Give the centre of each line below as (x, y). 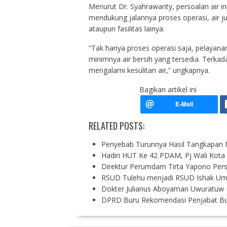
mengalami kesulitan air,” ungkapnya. (149, 70)
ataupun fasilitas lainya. (126, 28)
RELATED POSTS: (116, 125)
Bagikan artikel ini (168, 89)
